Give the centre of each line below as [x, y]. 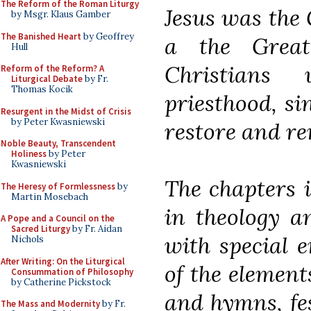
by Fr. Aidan [96, 229]
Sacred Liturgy [41, 229]
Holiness [29, 154]
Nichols [27, 239]
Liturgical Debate [47, 79]
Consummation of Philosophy [72, 271]
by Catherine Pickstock [61, 282]
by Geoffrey [108, 36]
